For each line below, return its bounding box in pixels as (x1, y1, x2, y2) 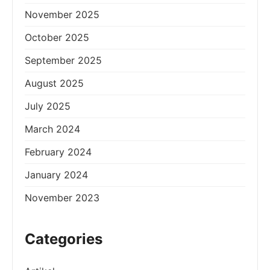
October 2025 (25, 31, 89, 43)
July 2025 (25, 99, 71, 112)
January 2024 (25, 168, 88, 181)
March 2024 (25, 122, 80, 135)
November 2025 (25, 8, 99, 20)
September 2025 (25, 54, 102, 66)
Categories (25, 230, 102, 248)
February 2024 (25, 145, 92, 158)
